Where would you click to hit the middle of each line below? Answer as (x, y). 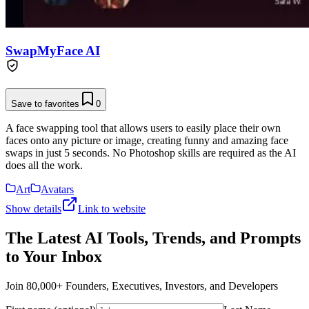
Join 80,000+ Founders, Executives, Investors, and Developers (142, 286)
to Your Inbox (54, 257)
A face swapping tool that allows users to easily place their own (143, 128)
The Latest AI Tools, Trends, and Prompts (153, 238)
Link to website (112, 209)
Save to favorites (45, 104)
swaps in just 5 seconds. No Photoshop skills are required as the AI (151, 153)
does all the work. (44, 166)
